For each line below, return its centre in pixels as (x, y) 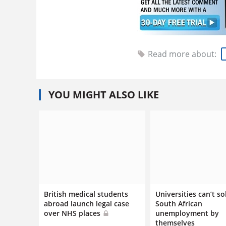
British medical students (86, 194)
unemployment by (187, 213)
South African (179, 203)
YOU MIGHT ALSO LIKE (104, 94)
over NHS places (73, 213)
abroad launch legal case (87, 203)
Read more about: (183, 54)
